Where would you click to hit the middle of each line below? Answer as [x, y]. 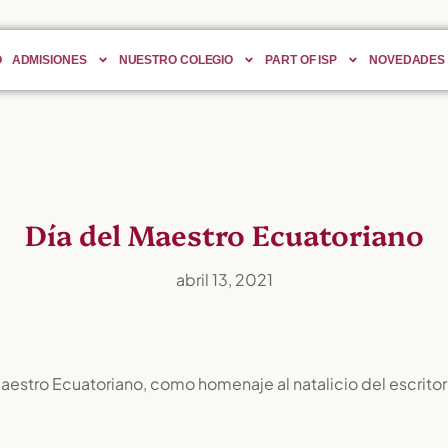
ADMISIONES [49, 60]
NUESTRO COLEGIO [176, 60]
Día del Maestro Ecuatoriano [224, 233]
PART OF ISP [301, 60]
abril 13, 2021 [224, 279]
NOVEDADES [407, 60]
